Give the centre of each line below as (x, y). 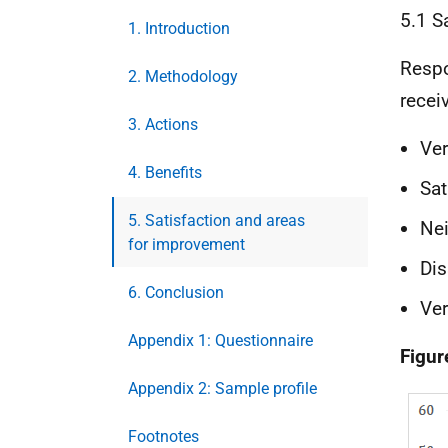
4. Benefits (165, 172)
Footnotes (163, 436)
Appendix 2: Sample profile (222, 388)
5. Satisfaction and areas (216, 220)
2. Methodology (183, 76)
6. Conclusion (176, 292)
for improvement (186, 244)
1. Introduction (179, 28)
